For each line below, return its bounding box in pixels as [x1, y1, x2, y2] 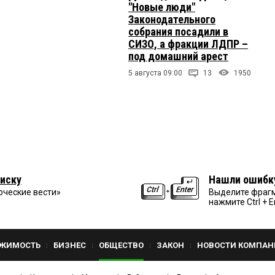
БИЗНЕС [53, 240, 86, 250]
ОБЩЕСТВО [99, 240, 144, 250]
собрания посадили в [128, 25, 228, 38]
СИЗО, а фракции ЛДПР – [128, 37, 248, 50]
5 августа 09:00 [128, 68, 182, 77]
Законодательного [128, 12, 215, 26]
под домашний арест [128, 49, 228, 63]
